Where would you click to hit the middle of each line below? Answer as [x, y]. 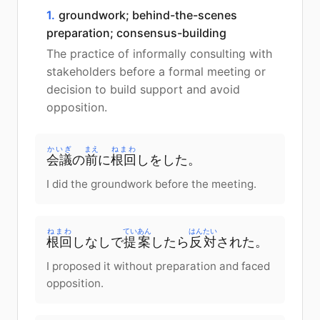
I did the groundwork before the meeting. [151, 184]
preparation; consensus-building [136, 32]
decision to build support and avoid [143, 89]
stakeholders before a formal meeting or [156, 71]
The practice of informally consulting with [159, 53]
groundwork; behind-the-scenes [148, 15]
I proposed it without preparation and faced [158, 266]
